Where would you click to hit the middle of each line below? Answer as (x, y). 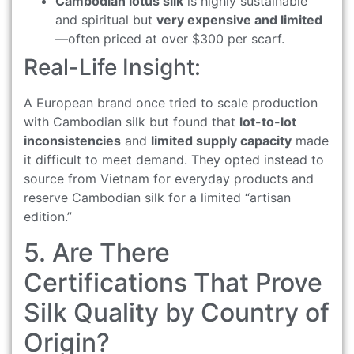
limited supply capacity (221, 141)
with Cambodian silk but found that (132, 122)
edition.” (48, 217)
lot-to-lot (268, 122)
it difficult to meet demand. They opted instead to (174, 160)
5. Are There (97, 252)
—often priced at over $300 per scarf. (170, 39)
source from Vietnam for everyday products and (169, 179)
